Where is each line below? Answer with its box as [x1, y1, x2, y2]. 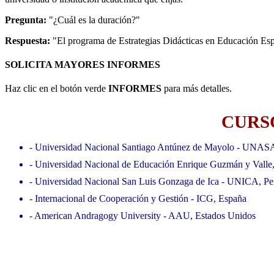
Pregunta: [5, 14, 46, 25]
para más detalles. [161, 83, 232, 94]
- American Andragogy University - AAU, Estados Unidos [29, 210, 256, 221]
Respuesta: [5, 35, 50, 46]
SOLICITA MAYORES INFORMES [5, 59, 160, 70]
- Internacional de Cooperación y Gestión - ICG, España [29, 193, 246, 204]
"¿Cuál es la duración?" [46, 14, 140, 25]
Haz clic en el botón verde [5, 83, 108, 94]
